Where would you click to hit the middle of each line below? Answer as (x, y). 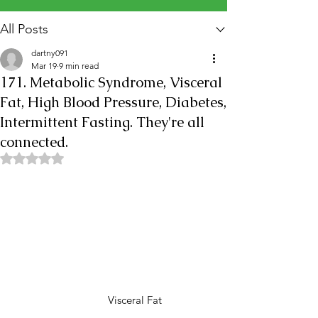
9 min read (79, 66)
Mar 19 (44, 66)
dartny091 (50, 53)
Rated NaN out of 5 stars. (88, 158)
